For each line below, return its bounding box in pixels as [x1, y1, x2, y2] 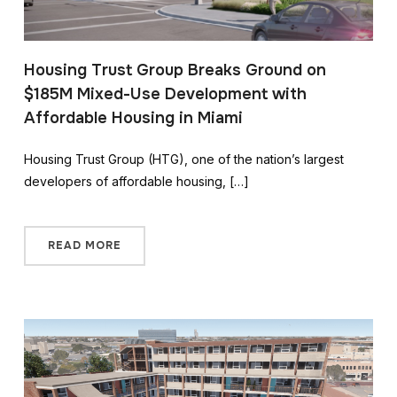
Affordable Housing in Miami [23, 107, 243, 128]
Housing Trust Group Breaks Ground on [23, 59, 326, 80]
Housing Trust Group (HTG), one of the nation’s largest [23, 151, 344, 167]
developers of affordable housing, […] [23, 173, 249, 189]
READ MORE [47, 237, 121, 253]
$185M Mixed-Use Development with [23, 83, 307, 104]
